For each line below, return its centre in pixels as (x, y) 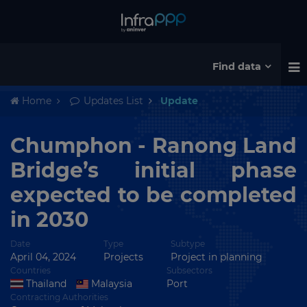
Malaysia (111, 284)
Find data (237, 66)
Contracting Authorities (59, 297)
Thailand (45, 284)
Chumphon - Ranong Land (153, 146)
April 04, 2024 (43, 257)
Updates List (112, 101)
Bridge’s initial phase (153, 170)
